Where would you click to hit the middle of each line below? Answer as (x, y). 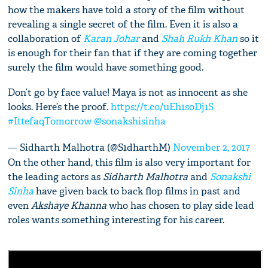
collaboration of (46, 39)
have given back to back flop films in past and (137, 191)
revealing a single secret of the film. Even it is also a (123, 25)
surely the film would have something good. (106, 68)
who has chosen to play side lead (181, 206)
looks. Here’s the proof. (60, 107)
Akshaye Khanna (69, 206)
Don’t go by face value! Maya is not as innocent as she (128, 93)
